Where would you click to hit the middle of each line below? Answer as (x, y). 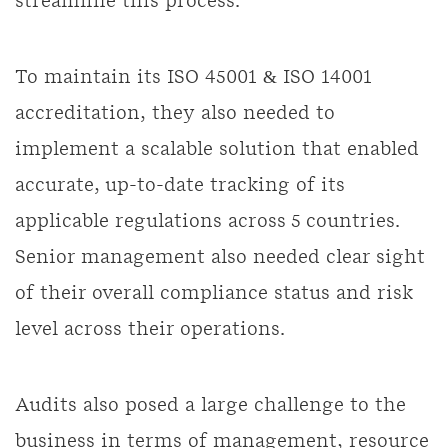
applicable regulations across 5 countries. (207, 222)
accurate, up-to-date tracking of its (180, 186)
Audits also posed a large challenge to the (210, 406)
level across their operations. (150, 330)
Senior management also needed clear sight (220, 258)
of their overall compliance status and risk (214, 294)
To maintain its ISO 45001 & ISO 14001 (193, 78)
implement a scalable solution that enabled (217, 150)
